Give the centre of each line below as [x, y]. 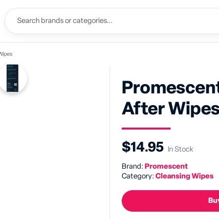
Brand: [133, 166]
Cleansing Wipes [185, 176]
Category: [139, 176]
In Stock [180, 149]
